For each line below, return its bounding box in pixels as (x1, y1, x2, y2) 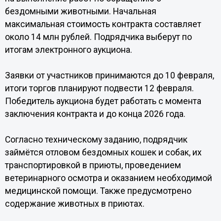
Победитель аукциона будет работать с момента (4, 96, 201, 106)
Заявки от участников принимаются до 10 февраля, (4, 71, 214, 80)
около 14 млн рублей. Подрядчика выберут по (4, 32, 192, 42)
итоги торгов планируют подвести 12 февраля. (4, 83, 194, 93)
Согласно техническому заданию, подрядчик (4, 135, 187, 145)
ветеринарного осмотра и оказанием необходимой (4, 173, 212, 183)
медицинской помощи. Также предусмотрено (4, 186, 191, 196)
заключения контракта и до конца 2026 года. (4, 109, 185, 119)
